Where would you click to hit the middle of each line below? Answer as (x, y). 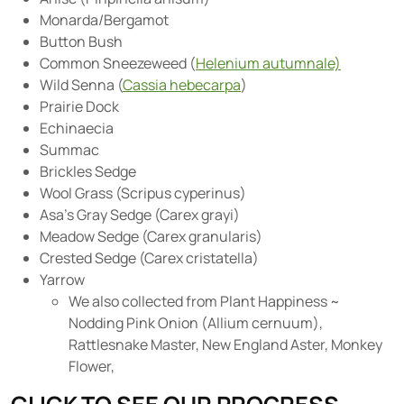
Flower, (92, 366)
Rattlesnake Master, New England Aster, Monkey (225, 344)
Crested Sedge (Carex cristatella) (149, 258)
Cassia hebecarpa (182, 85)
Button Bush (81, 41)
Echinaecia (77, 128)
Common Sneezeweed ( (118, 63)
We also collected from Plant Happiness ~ (204, 301)
